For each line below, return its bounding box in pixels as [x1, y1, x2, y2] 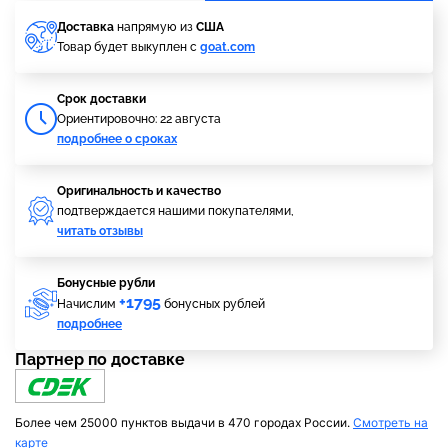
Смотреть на [353, 415, 428, 430]
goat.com [200, 40, 255, 54]
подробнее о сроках [57, 132, 177, 146]
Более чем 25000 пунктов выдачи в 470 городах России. [15, 415, 353, 430]
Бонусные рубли [57, 276, 155, 290]
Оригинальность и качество [57, 184, 221, 198]
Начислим [57, 297, 119, 311]
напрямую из [114, 20, 196, 34]
